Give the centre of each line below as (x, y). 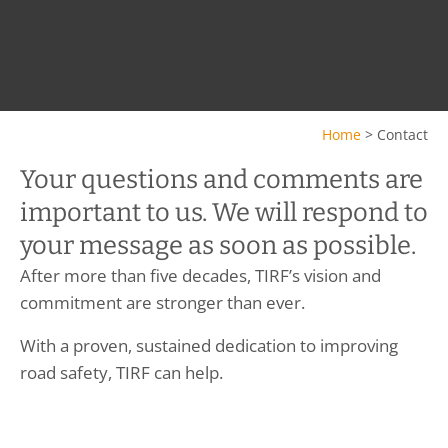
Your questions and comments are (221, 180)
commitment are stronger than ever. (162, 303)
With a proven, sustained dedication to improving (209, 345)
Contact (402, 134)
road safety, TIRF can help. (123, 372)
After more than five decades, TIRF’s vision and (200, 276)
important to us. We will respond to (224, 213)
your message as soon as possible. (218, 246)
